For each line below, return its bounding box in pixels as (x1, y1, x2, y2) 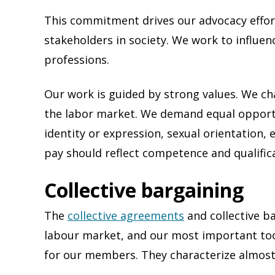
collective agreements (68, 207, 184, 223)
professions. (44, 52, 109, 67)
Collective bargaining (44, 176, 244, 203)
